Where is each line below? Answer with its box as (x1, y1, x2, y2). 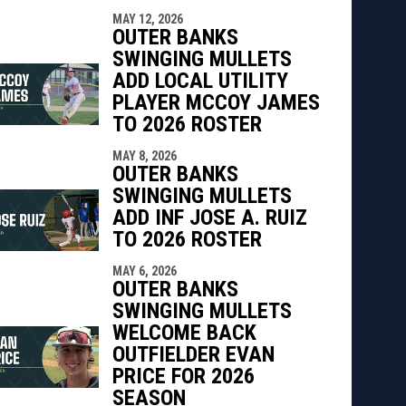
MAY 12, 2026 (111, 11, 183, 26)
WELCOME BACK (111, 319, 256, 345)
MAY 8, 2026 (111, 148, 177, 163)
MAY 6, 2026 (111, 263, 177, 278)
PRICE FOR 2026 (111, 362, 255, 389)
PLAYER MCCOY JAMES (111, 89, 320, 115)
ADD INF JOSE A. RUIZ (111, 204, 307, 230)
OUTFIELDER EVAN (111, 341, 275, 367)
